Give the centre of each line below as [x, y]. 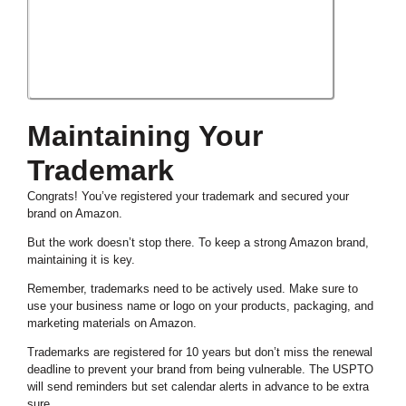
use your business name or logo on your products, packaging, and [200, 306]
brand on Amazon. [75, 214]
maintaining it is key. [81, 260]
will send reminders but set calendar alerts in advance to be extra [198, 387]
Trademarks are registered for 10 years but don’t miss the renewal [200, 353]
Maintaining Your [145, 136]
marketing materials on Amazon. [112, 324]
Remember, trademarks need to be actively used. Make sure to [193, 289]
